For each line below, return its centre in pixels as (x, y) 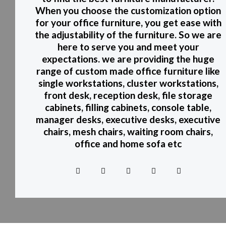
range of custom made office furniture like (128, 71)
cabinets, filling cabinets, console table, (128, 107)
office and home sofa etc (128, 144)
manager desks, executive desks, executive (128, 120)
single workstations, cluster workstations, (128, 83)
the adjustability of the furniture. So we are (128, 35)
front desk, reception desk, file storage (128, 95)
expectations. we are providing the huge (128, 59)
